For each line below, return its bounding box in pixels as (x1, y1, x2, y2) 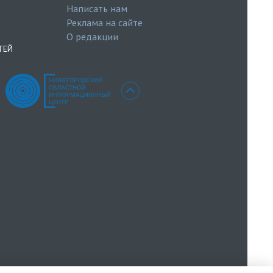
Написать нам (66, 2, 127, 15)
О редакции (66, 30, 118, 43)
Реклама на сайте (66, 16, 143, 29)
